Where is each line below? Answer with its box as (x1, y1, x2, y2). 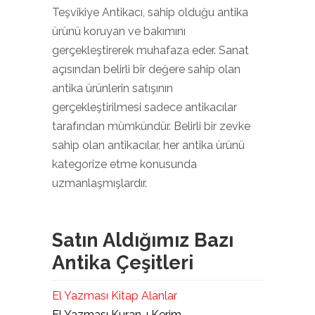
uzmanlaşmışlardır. (52, 176, 147, 190)
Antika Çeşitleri (52, 252, 193, 274)
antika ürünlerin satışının (52, 82, 173, 95)
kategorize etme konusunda (52, 157, 197, 171)
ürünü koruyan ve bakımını (52, 25, 186, 38)
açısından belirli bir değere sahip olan (52, 63, 240, 76)
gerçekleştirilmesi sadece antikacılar (52, 101, 237, 114)
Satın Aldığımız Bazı (52, 229, 233, 251)
